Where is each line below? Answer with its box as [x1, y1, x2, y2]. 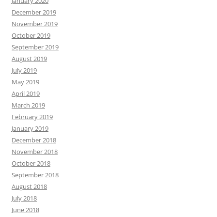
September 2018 [12, 170, 59, 180]
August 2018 [12, 182, 47, 191]
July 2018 [12, 194, 37, 203]
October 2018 [12, 159, 50, 168]
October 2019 [12, 31, 50, 40]
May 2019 [12, 77, 39, 87]
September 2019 [12, 43, 59, 52]
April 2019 [12, 89, 40, 98]
